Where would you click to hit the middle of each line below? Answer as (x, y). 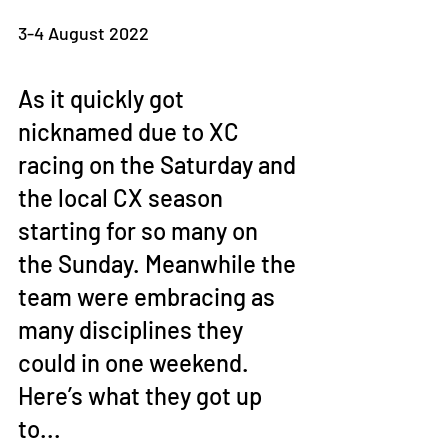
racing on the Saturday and (159, 164)
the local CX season (123, 197)
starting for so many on (140, 230)
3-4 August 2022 (83, 33)
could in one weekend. (136, 362)
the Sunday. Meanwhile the (159, 263)
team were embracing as (149, 296)
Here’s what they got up (142, 395)
